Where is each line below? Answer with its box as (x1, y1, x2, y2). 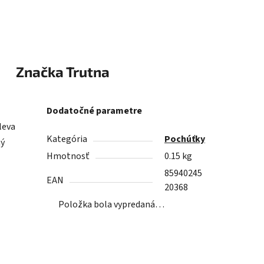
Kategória (47, 133, 88, 146)
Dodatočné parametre (47, 104, 143, 118)
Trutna (63, 63, 110, 81)
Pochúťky (164, 133, 206, 146)
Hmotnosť (47, 150, 90, 163)
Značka (15, 63, 64, 81)
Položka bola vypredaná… (58, 198, 165, 212)
